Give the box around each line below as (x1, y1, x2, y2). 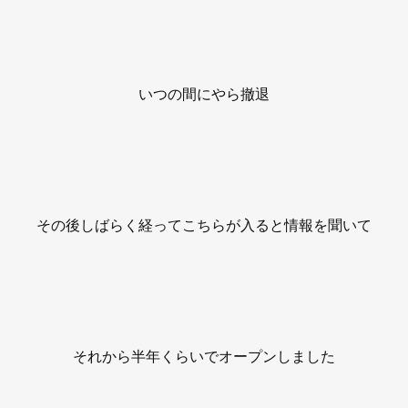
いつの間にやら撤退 (138, 83, 270, 104)
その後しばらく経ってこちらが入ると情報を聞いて (36, 214, 372, 235)
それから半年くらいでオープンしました (73, 345, 335, 366)
